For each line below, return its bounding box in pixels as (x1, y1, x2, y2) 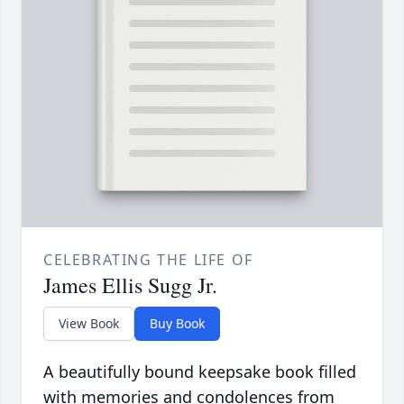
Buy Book (150, 314, 205, 332)
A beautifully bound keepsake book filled (43, 360, 356, 382)
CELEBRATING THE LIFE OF (43, 249, 253, 270)
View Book (59, 314, 119, 332)
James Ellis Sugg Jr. (43, 270, 217, 299)
